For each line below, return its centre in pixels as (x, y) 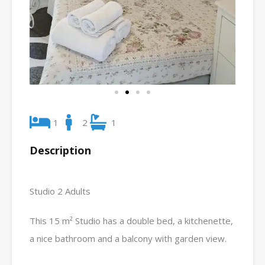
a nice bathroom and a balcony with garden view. (130, 238)
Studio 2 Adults (60, 191)
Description (60, 150)
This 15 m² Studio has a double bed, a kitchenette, (131, 220)
